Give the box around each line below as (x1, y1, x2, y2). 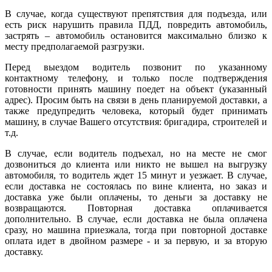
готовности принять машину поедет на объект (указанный (5, 84, 267, 95)
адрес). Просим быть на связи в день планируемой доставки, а (5, 95, 267, 106)
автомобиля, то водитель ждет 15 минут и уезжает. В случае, (5, 170, 267, 181)
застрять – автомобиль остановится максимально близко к (5, 30, 267, 41)
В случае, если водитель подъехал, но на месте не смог (5, 148, 267, 159)
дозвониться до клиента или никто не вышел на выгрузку (5, 159, 267, 170)
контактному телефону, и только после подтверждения (5, 73, 267, 84)
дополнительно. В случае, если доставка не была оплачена (5, 214, 267, 225)
